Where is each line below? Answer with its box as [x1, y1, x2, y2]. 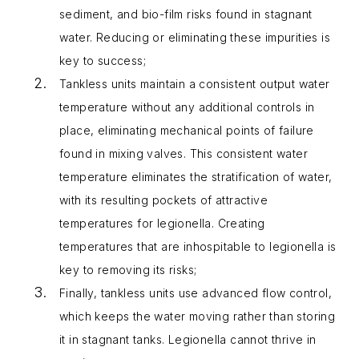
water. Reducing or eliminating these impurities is [59, 30, 330, 44]
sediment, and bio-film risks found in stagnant [59, 6, 313, 21]
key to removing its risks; [59, 262, 197, 276]
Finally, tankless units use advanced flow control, [59, 285, 332, 300]
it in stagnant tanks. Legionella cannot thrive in [59, 332, 317, 346]
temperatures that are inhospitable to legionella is [59, 239, 337, 253]
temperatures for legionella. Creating [59, 216, 265, 230]
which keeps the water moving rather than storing [59, 309, 336, 323]
